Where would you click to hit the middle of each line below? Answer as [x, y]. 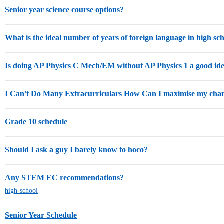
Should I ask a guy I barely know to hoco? [76, 150]
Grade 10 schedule [36, 122]
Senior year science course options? [64, 10]
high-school [21, 191]
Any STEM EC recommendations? [64, 178]
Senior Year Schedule [41, 215]
